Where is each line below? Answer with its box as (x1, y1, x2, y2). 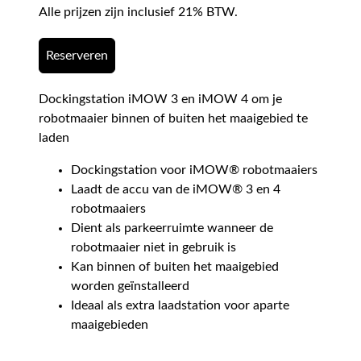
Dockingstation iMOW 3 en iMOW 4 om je (39, 93, 282, 106)
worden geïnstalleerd (71, 280, 189, 293)
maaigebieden (71, 318, 148, 332)
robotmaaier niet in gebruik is (71, 241, 236, 255)
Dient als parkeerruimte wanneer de (71, 222, 273, 235)
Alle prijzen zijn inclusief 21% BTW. (39, 6, 238, 19)
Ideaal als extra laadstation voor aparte (71, 299, 289, 313)
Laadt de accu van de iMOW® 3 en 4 (71, 183, 280, 197)
